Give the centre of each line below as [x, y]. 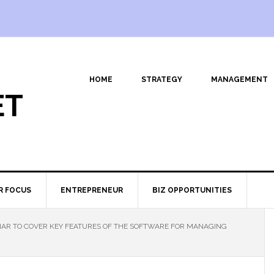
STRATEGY [162, 80]
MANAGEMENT [239, 80]
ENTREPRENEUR [92, 190]
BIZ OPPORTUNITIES [192, 190]
